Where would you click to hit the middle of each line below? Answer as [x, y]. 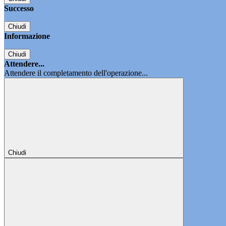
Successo [19, 9]
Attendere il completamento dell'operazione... [76, 73]
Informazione [27, 36]
